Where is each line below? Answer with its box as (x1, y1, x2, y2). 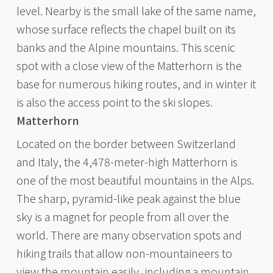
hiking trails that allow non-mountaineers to (16, 244, 232, 261)
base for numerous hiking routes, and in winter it (16, 75, 256, 91)
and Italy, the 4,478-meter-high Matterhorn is (16, 153, 238, 169)
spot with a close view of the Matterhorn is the (16, 57, 242, 73)
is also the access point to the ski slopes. (16, 93, 213, 110)
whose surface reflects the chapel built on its (16, 20, 236, 37)
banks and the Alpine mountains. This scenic (16, 38, 235, 55)
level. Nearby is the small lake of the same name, (16, 2, 256, 18)
